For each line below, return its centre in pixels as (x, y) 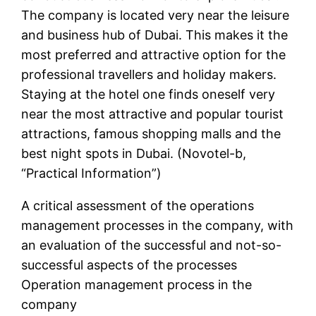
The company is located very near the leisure (156, 16)
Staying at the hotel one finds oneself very (148, 95)
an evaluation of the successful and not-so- (152, 245)
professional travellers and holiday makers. (149, 75)
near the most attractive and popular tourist (153, 114)
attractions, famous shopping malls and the (151, 134)
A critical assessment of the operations (138, 206)
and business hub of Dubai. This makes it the (155, 35)
